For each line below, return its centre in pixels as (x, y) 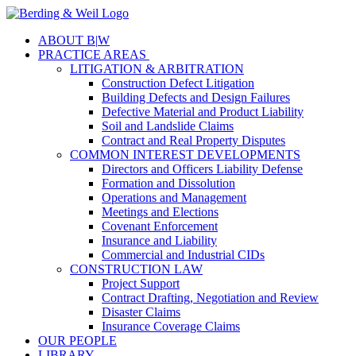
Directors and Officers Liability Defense (202, 169)
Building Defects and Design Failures (196, 97)
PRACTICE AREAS (94, 54)
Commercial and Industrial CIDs (183, 255)
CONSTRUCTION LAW (136, 269)
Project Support (141, 283)
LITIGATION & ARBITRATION (157, 69)
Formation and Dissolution (168, 183)
